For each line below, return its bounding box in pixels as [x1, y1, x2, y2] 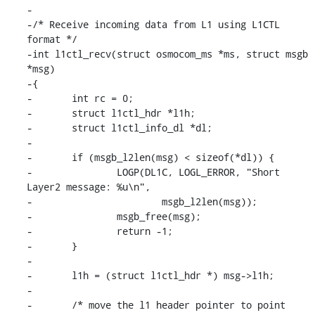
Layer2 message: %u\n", [26, 179, 150, 193]
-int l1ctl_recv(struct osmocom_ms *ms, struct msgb [26, 46, 308, 60]
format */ [26, 32, 77, 46]
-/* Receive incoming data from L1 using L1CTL [26, 17, 280, 31]
